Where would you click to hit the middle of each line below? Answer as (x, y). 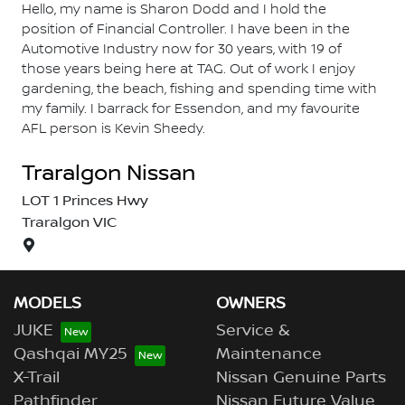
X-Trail (37, 378)
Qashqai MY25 (71, 354)
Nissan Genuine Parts (301, 378)
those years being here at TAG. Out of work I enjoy (188, 70)
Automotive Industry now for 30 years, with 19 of (182, 50)
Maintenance (269, 354)
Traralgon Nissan (108, 174)
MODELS (47, 304)
